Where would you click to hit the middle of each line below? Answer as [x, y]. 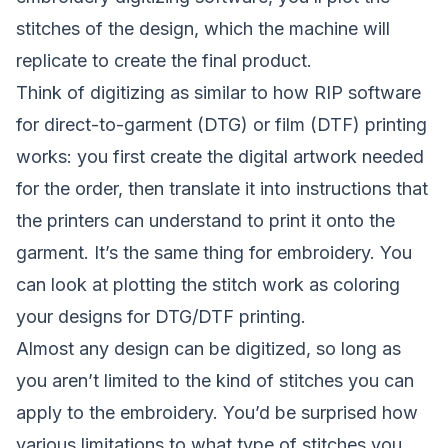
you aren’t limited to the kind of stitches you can [215, 381]
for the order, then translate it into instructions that [222, 189]
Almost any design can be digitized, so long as [208, 349]
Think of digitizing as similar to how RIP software [218, 93]
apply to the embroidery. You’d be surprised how [217, 413]
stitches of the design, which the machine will [203, 29]
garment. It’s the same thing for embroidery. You [214, 253]
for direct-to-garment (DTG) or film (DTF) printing [221, 125]
